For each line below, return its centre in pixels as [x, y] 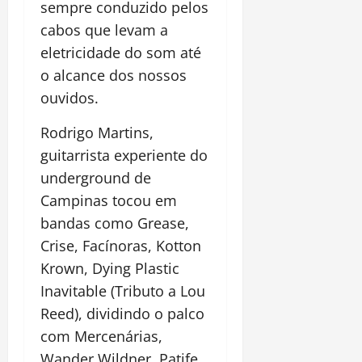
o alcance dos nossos [114, 76]
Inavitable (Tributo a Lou [123, 291]
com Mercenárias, [101, 337]
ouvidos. [69, 98]
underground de [96, 178]
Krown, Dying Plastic [110, 269]
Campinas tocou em [109, 201]
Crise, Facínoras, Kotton [121, 246]
